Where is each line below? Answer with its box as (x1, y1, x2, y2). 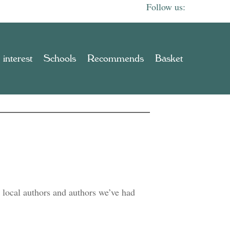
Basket (155, 53, 183, 64)
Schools (44, 53, 76, 64)
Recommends (87, 53, 144, 64)
